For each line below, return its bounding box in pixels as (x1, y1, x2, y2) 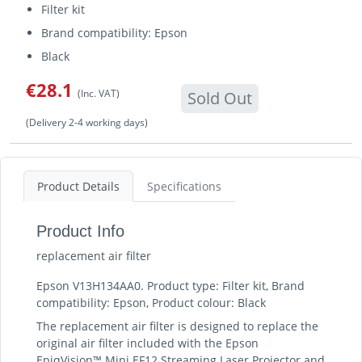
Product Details (37, 179, 120, 194)
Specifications (147, 179, 221, 194)
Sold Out (187, 87, 252, 109)
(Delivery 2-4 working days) (26, 116, 148, 128)
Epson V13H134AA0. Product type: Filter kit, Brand (36, 278, 305, 293)
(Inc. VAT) (78, 86, 120, 99)
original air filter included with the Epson (36, 335, 259, 351)
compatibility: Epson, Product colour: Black (36, 295, 266, 310)
